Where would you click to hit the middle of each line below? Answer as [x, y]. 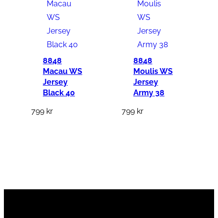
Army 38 [149, 93]
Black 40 [59, 93]
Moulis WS [153, 72]
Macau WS [63, 72]
